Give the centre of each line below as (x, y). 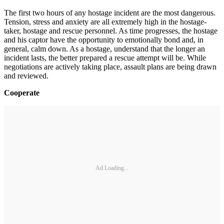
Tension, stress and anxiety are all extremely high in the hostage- (105, 22)
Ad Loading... (112, 168)
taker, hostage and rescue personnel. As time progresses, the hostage (111, 31)
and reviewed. (26, 76)
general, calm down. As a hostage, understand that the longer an (104, 49)
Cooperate (22, 93)
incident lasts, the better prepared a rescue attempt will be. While (105, 58)
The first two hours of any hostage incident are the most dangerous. (111, 13)
